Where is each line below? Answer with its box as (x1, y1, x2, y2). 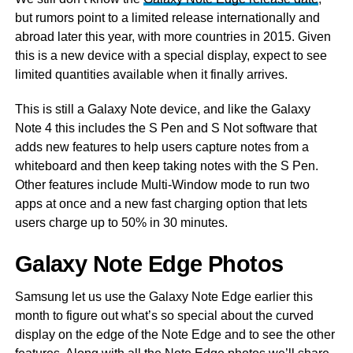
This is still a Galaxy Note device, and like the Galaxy (14, 102, 310, 116)
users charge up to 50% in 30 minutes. (14, 215, 228, 229)
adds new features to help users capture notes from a (14, 139, 309, 154)
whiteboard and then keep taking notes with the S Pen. (14, 158, 318, 173)
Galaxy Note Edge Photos (14, 251, 284, 277)
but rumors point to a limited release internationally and (14, 10, 320, 24)
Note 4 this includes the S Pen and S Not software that (14, 121, 317, 135)
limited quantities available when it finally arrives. (14, 67, 288, 81)
